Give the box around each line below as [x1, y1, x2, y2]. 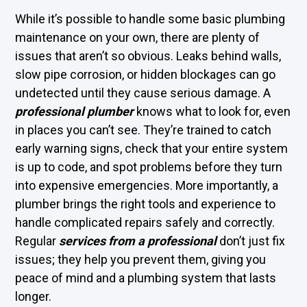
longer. [15, 289, 52, 304]
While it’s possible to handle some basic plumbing [15, 12, 286, 26]
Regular [15, 234, 60, 248]
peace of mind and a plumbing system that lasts [15, 271, 277, 285]
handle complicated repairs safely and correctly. [15, 215, 275, 230]
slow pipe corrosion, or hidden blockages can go [15, 67, 276, 82]
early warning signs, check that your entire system [15, 141, 288, 156]
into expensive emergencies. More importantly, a [15, 178, 279, 193]
